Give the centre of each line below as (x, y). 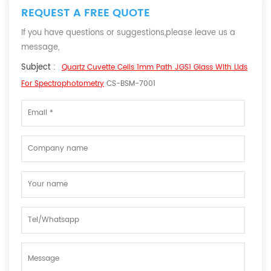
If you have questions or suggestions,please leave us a (128, 33)
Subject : (38, 67)
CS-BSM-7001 (130, 84)
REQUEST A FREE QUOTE (86, 13)
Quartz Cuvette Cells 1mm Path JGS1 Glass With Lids (155, 67)
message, (40, 47)
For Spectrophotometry (63, 84)
